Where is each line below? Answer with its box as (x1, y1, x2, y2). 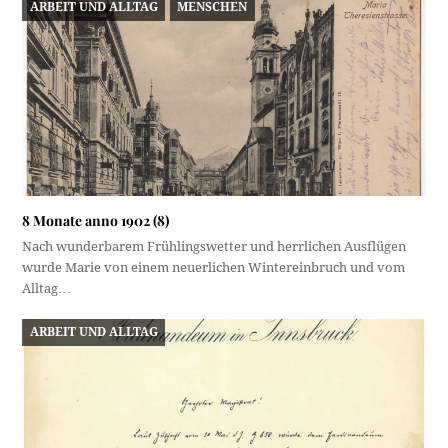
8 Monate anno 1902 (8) (22, 211, 170, 231)
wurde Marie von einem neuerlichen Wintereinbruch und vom (22, 260, 406, 276)
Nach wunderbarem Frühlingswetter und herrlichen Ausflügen (22, 239, 407, 255)
